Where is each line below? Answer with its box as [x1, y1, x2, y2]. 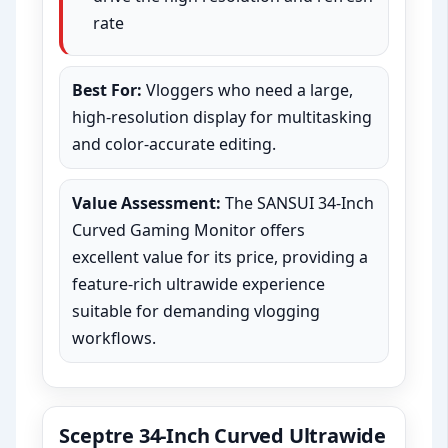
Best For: [72, 79, 143, 102]
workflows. [72, 327, 157, 350]
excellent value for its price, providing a [72, 246, 369, 269]
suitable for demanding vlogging [72, 300, 321, 323]
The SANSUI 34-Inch [221, 192, 375, 215]
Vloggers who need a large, [142, 79, 354, 102]
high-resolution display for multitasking [72, 106, 373, 129]
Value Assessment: [72, 192, 222, 215]
